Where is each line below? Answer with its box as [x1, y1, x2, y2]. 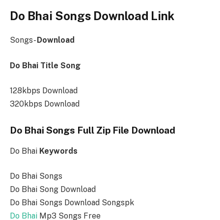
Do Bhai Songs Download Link [10, 9, 174, 23]
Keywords [39, 146, 78, 156]
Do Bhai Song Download [10, 185, 96, 194]
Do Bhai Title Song [10, 60, 81, 70]
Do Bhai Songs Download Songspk [10, 198, 134, 208]
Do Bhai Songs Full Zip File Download [10, 125, 175, 136]
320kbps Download [10, 99, 80, 109]
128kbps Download [10, 86, 78, 96]
